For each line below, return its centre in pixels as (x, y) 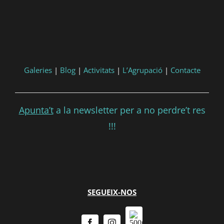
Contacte (185, 70)
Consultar (61, 23)
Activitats (99, 70)
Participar (116, 23)
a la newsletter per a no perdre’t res (129, 110)
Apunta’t (36, 110)
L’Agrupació (142, 70)
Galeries (38, 70)
